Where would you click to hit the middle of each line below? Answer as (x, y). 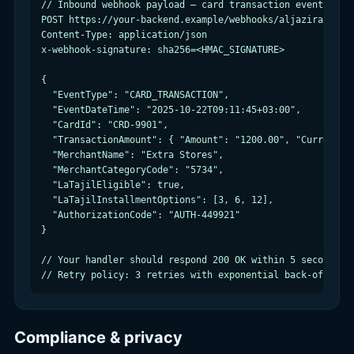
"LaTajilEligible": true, (113, 185)
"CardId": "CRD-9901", (105, 125)
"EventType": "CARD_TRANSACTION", (135, 95)
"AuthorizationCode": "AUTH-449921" (141, 215)
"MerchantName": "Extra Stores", (132, 155)
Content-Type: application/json (124, 35)
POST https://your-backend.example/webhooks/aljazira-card (196, 20)
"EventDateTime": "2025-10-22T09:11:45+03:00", (171, 110)
